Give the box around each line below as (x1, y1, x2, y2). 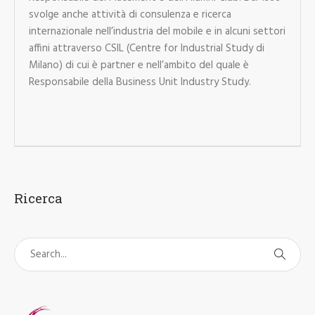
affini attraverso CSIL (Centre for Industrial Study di (28, 39, 264, 57)
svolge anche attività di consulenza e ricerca (28, 6, 231, 23)
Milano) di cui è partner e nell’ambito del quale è (28, 56, 249, 74)
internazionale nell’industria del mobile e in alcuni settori (28, 22, 285, 40)
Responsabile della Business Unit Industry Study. (28, 73, 251, 91)
